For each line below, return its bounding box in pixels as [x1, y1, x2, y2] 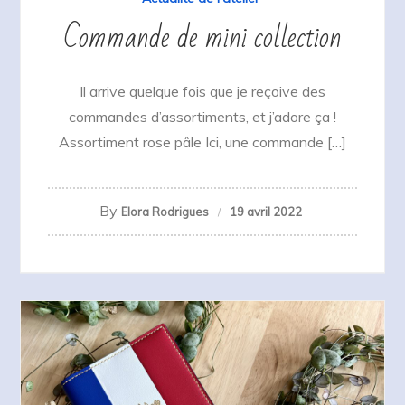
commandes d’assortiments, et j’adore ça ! [69, 107, 336, 126]
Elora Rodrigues [120, 203, 209, 219]
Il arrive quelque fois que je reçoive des [80, 81, 325, 100]
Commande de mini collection [63, 10, 342, 64]
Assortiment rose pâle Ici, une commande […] [59, 132, 346, 151]
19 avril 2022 [229, 203, 302, 219]
